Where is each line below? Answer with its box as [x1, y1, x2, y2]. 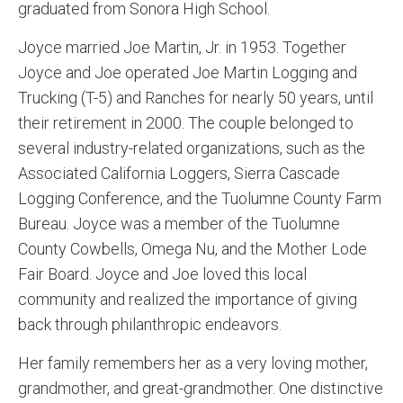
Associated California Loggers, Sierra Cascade [18, 164, 340, 183]
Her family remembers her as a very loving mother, [18, 354, 368, 372]
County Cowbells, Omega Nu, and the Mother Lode [18, 239, 367, 258]
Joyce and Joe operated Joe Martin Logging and [18, 63, 357, 82]
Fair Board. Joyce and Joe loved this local [18, 264, 307, 283]
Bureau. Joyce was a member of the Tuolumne [18, 214, 340, 233]
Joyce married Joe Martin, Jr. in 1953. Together [18, 38, 346, 57]
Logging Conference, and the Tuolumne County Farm [18, 189, 381, 208]
